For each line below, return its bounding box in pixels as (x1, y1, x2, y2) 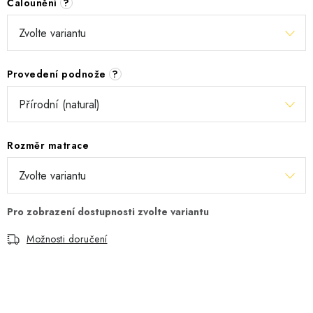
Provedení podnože (7, 67, 109, 81)
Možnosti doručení (27, 232, 108, 246)
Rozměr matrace (7, 138, 89, 152)
